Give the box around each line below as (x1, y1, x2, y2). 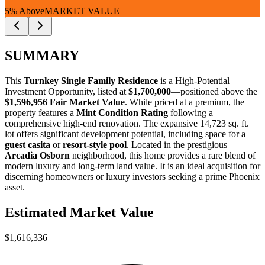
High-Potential (175, 75, 230, 86)
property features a (5, 107, 76, 118)
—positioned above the (171, 86, 257, 96)
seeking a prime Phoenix (166, 171, 260, 182)
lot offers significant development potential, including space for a (5, 128, 245, 139)
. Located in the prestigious (127, 139, 227, 150)
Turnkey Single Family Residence (24, 75, 158, 86)
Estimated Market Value (5, 204, 154, 220)
